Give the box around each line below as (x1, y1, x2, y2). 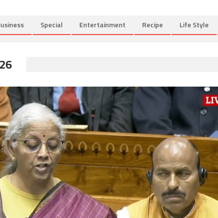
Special (40, 19, 63, 30)
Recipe (142, 19, 163, 30)
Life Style (180, 19, 209, 30)
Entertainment (79, 19, 126, 30)
